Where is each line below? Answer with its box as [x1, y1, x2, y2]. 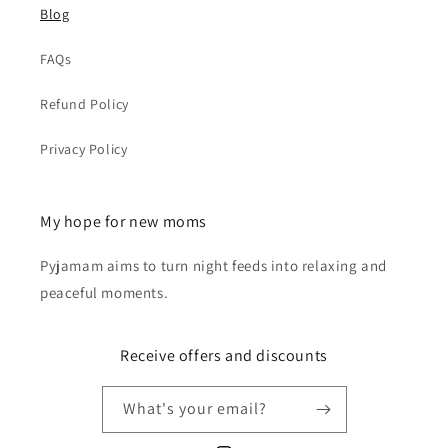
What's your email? [122, 398, 267, 419]
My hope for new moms [40, 211, 207, 232]
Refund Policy [40, 95, 129, 113]
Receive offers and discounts [120, 345, 328, 366]
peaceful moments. [40, 283, 169, 302]
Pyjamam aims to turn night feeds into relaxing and [40, 256, 388, 275]
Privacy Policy [40, 140, 128, 158]
